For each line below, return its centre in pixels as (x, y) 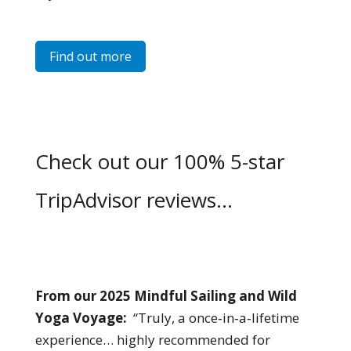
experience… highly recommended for (152, 340)
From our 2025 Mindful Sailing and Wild (166, 296)
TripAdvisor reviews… (134, 200)
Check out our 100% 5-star (159, 162)
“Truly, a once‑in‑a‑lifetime (216, 318)
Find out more (90, 56)
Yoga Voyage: (84, 318)
